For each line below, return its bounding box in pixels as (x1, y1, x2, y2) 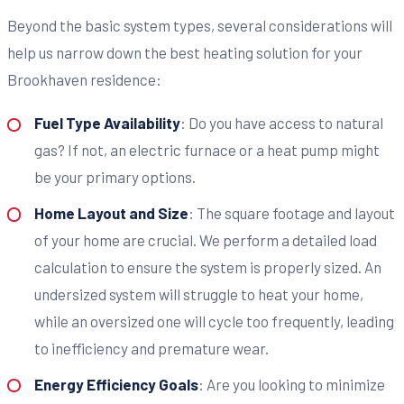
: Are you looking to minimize (197, 374, 385, 393)
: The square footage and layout (188, 204, 395, 223)
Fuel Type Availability (33, 114, 180, 133)
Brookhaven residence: (7, 70, 161, 89)
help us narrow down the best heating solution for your (7, 43, 363, 62)
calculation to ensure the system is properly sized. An (33, 258, 381, 277)
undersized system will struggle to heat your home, (33, 285, 363, 304)
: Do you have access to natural (179, 114, 383, 133)
